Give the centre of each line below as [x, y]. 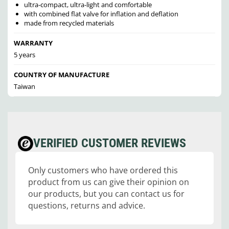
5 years [25, 55]
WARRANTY [33, 43]
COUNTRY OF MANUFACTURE [62, 75]
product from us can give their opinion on [109, 182]
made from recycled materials [69, 23]
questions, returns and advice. [87, 206]
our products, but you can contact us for [106, 194]
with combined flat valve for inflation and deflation [101, 14]
